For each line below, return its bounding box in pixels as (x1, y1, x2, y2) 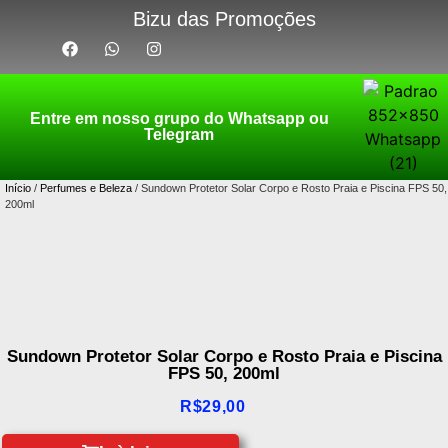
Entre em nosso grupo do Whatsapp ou (29, 110, 329, 127)
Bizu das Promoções (132, 8, 316, 30)
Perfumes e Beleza (40, 182, 132, 194)
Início (5, 182, 31, 194)
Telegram (144, 126, 215, 143)
